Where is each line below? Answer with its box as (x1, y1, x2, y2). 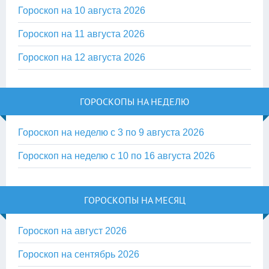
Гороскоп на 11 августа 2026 (18, 28, 145, 39)
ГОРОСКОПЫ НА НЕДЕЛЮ (80, 95, 189, 107)
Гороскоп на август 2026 (18, 225, 127, 236)
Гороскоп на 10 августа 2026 (18, 5, 145, 16)
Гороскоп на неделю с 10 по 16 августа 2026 (18, 150, 215, 161)
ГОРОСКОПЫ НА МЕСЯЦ (83, 193, 186, 206)
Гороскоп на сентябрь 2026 (18, 249, 139, 259)
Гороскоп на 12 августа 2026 (18, 52, 145, 62)
